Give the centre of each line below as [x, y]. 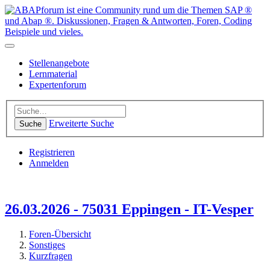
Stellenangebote [59, 63]
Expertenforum [58, 85]
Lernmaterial [53, 74]
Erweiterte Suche [81, 123]
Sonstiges [47, 245]
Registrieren [52, 152]
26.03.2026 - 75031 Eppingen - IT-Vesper [129, 209]
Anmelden [49, 163]
